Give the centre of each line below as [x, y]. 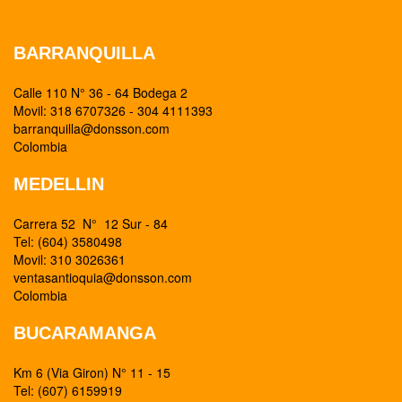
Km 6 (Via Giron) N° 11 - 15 [92, 372]
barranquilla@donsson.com [92, 128]
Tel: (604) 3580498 [68, 241]
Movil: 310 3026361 [70, 259]
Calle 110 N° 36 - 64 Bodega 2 [100, 92]
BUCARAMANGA [85, 333]
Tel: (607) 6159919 [68, 390]
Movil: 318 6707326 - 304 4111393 [113, 110]
